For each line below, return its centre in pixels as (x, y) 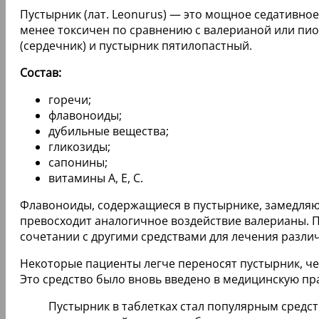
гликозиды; (79, 146)
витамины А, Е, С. (96, 178)
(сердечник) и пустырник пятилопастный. (136, 45)
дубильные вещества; (109, 131)
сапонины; (78, 162)
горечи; (70, 99)
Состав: (41, 72)
